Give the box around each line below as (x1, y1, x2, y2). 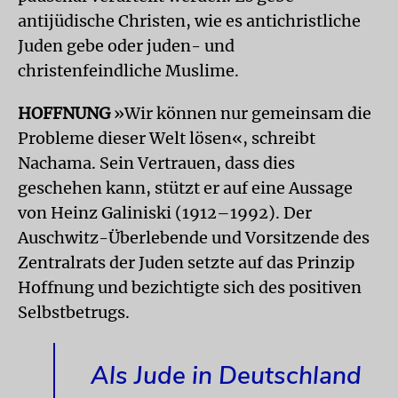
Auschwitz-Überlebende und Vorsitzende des (18, 227, 370, 248)
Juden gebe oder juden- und (18, 36, 235, 56)
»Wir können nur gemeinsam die (110, 103, 371, 123)
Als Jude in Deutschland (91, 359, 362, 393)
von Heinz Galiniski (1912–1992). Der (18, 203, 312, 223)
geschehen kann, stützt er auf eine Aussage (18, 178, 353, 198)
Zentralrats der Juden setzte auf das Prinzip (18, 252, 354, 273)
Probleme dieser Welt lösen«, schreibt (18, 128, 315, 148)
